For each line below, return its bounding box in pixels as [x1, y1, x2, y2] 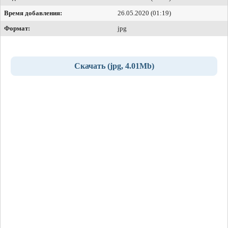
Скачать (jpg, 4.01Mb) [74, 61, 154, 70]
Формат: [4, 24, 30, 32]
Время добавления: [4, 9, 62, 17]
